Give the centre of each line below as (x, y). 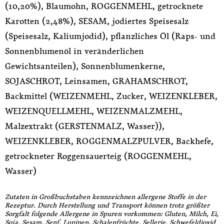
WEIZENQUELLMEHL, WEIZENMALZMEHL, (94, 111)
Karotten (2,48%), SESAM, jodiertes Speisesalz (97, 21)
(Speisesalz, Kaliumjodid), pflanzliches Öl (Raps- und (110, 36)
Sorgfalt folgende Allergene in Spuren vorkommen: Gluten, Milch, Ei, (112, 214)
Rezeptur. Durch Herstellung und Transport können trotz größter (107, 205)
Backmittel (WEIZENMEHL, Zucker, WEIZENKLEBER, (111, 96)
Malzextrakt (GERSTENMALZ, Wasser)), (85, 126)
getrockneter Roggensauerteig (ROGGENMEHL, (98, 156)
